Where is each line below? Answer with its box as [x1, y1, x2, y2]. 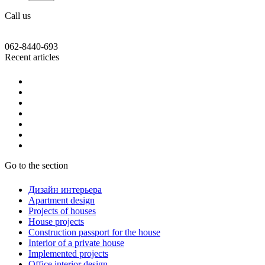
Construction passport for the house [28, 227, 160, 237]
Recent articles [5, 51, 59, 62]
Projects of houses [28, 205, 96, 216]
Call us [5, 10, 31, 21]
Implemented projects [28, 248, 108, 258]
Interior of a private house [28, 237, 124, 248]
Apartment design [28, 195, 95, 205]
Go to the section [5, 160, 68, 170]
